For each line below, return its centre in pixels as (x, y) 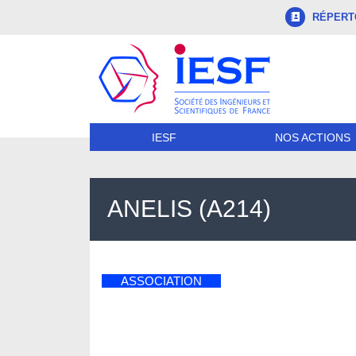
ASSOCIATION (161, 281)
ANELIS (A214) (190, 209)
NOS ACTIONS (312, 137)
